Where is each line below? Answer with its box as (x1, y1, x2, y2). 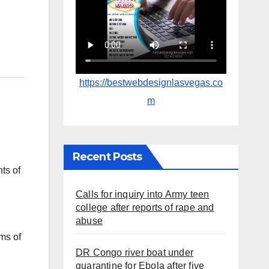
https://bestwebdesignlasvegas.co (79, 77, 223, 88)
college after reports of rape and (76, 202, 214, 213)
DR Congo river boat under (76, 247, 193, 258)
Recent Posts (73, 150, 142, 163)
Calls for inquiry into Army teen (76, 189, 210, 199)
